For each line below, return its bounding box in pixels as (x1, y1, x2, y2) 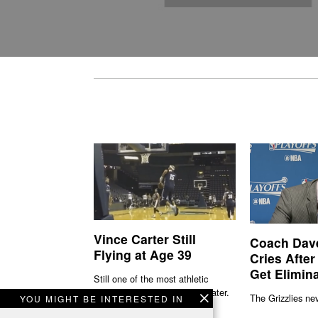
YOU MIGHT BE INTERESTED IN (20, 292, 184, 305)
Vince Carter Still (94, 230, 196, 248)
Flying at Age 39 (94, 246, 192, 264)
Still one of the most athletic (94, 271, 208, 285)
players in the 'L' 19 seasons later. (94, 285, 229, 299)
